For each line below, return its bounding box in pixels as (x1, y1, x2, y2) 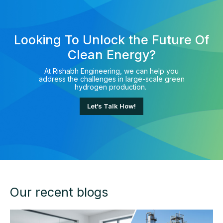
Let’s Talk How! (87, 102, 136, 110)
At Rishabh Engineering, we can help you (44, 66, 179, 75)
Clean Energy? (67, 47, 156, 62)
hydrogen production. (75, 82, 148, 91)
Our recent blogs (10, 184, 108, 200)
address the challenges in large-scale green (38, 74, 185, 83)
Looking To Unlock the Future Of (14, 32, 209, 47)
